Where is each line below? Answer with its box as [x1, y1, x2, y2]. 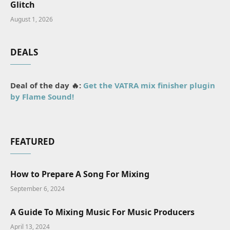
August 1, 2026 [10, 15, 53, 24]
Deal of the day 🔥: [10, 80, 83, 91]
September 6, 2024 [10, 184, 65, 194]
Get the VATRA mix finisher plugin [83, 80, 215, 91]
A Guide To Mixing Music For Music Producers [10, 206, 195, 218]
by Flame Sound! [10, 91, 74, 102]
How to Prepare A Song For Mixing [10, 168, 149, 180]
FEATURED [10, 136, 55, 148]
